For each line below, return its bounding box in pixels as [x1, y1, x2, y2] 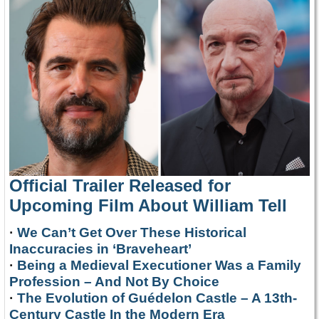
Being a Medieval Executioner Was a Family [17, 257, 301, 273]
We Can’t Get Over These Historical [17, 224, 246, 240]
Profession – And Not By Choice [9, 273, 219, 289]
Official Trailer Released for [9, 175, 231, 195]
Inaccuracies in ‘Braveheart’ [9, 241, 192, 256]
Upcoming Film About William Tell [9, 195, 287, 215]
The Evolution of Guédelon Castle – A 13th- [17, 290, 297, 305]
